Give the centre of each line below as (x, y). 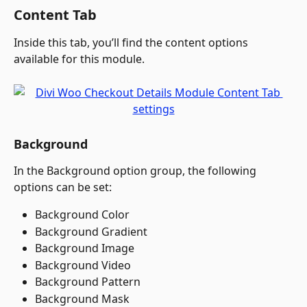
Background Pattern (88, 282)
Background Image (85, 248)
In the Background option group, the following (136, 171)
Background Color (82, 215)
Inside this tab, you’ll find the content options (132, 43)
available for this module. (79, 59)
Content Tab (55, 15)
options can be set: (63, 187)
